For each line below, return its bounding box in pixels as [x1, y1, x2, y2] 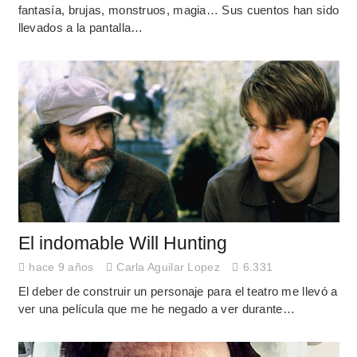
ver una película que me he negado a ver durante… [18, 301, 295, 316]
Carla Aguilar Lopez [116, 261, 220, 274]
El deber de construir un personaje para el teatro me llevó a [18, 284, 338, 298]
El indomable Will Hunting [18, 233, 227, 253]
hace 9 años [29, 261, 94, 274]
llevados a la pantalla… [18, 21, 143, 35]
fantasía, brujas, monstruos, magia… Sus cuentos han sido [18, 3, 339, 18]
